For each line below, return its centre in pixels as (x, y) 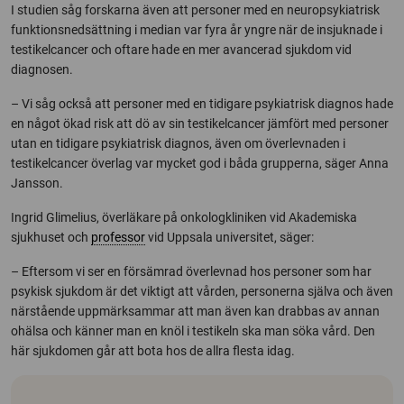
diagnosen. (42, 70)
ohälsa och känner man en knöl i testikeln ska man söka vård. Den (193, 331)
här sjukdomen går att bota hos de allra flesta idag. (153, 351)
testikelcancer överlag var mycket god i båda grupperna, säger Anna (200, 164)
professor (118, 238)
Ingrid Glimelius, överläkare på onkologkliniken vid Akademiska (184, 218)
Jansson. (37, 184)
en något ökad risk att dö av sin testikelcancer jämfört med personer (200, 124)
